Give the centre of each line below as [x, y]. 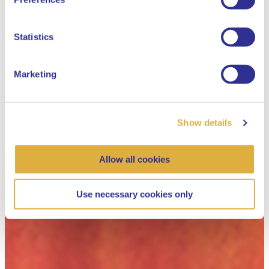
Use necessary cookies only [134, 194]
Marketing [35, 74]
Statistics [34, 37]
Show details [205, 122]
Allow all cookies [134, 159]
